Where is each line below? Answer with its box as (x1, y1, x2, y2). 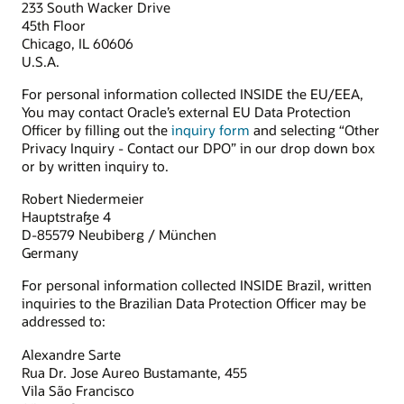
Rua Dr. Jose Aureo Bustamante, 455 (22, 363, 247, 381)
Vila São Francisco (22, 381, 134, 399)
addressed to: (22, 312, 106, 331)
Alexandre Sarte (22, 344, 121, 363)
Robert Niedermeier (22, 189, 144, 208)
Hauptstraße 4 (22, 207, 111, 226)
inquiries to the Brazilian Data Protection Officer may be (22, 294, 366, 313)
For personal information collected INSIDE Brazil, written (22, 276, 372, 295)
